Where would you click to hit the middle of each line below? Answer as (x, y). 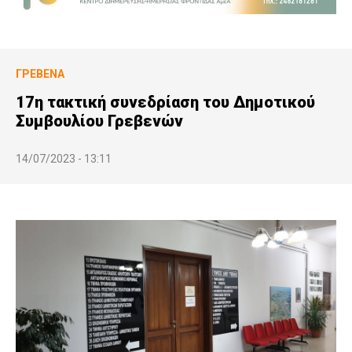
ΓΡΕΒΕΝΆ (40, 73)
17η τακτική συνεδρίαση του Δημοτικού (165, 102)
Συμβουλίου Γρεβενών (99, 121)
